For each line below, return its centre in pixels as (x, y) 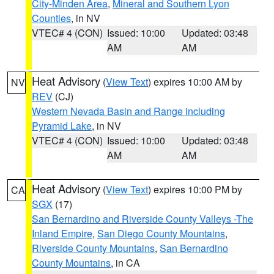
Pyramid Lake (62, 126)
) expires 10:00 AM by (195, 82)
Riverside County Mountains (93, 248)
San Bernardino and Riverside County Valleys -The (143, 219)
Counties (51, 18)
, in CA (125, 263)
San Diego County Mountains (161, 233)
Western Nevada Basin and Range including (128, 111)
